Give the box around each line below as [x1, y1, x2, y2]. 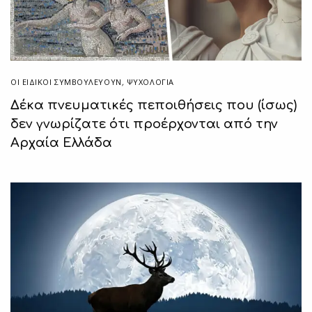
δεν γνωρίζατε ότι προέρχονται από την [10, 116, 278, 131]
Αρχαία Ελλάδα [10, 135, 112, 150]
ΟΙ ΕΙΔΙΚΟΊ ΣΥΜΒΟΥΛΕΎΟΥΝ [10, 76, 122, 87]
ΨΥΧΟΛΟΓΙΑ [126, 76, 174, 87]
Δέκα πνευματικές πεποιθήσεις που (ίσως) [10, 97, 297, 112]
